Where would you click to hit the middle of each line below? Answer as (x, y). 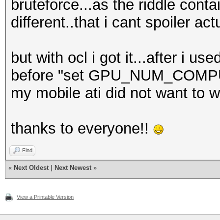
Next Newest (73, 168)
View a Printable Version (45, 197)
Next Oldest (31, 168)
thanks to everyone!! (82, 128)
